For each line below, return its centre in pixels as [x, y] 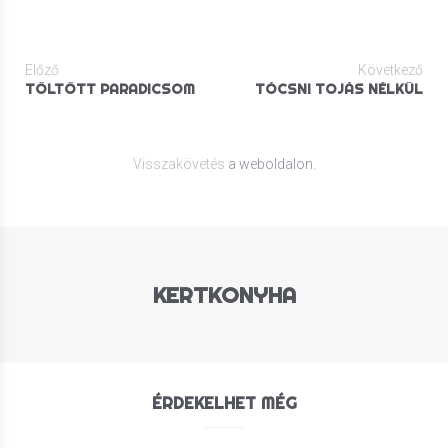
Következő [390, 70]
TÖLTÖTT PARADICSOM [110, 89]
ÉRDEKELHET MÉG [224, 403]
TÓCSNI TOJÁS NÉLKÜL [339, 89]
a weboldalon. [270, 164]
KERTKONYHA [224, 295]
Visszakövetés [178, 164]
